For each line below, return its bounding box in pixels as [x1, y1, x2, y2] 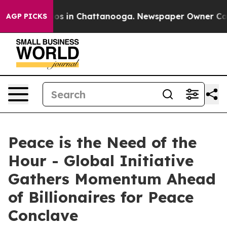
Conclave [8, 206, 78, 225]
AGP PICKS [6, 12, 47, 21]
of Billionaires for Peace [8, 187, 194, 207]
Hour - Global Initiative [8, 151, 194, 170]
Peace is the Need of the [8, 133, 197, 152]
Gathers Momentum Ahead [8, 169, 216, 188]
